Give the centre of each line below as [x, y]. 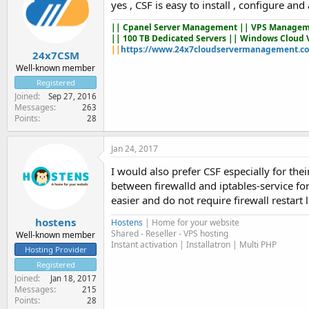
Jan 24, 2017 [134, 149]
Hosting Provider [56, 249]
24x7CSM [56, 56]
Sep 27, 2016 [72, 97]
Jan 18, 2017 [73, 278]
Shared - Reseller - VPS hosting [170, 234]
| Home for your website [191, 223]
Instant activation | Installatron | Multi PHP [194, 245]
